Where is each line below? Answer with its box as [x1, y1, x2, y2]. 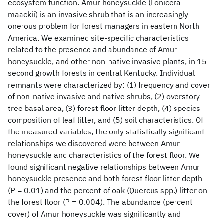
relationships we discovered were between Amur [8, 138, 180, 148]
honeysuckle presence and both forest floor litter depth [8, 174, 202, 183]
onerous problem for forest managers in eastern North [8, 21, 199, 31]
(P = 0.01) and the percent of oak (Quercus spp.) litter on [8, 185, 207, 195]
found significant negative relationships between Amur [8, 162, 200, 172]
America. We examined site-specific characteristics [8, 33, 189, 43]
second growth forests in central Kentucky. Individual [8, 68, 195, 78]
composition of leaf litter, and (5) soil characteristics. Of [8, 115, 203, 125]
